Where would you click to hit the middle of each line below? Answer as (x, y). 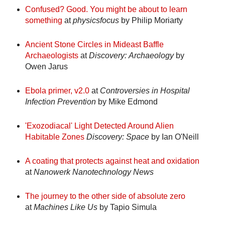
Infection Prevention (60, 101)
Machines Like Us (65, 207)
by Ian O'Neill (174, 137)
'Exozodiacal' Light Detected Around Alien (99, 126)
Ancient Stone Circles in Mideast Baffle (94, 44)
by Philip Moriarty (151, 20)
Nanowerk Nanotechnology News (93, 172)
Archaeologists (51, 55)
